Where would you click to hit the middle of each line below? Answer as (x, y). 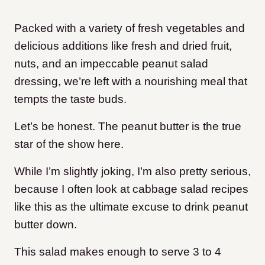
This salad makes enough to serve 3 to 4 (118, 252)
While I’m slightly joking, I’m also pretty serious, (132, 171)
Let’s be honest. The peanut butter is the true (128, 126)
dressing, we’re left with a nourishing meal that (131, 81)
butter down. (46, 224)
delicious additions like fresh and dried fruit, (123, 46)
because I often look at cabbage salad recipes (131, 189)
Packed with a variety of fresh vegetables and (130, 28)
